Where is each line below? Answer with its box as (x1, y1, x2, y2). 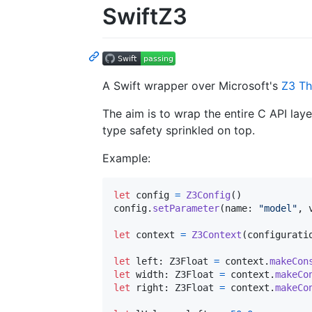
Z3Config (186, 189, 231, 201)
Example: (102, 150, 150, 165)
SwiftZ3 (102, 3, 187, 30)
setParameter (153, 202, 219, 214)
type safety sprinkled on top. (102, 123, 255, 137)
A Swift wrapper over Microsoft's (102, 78, 281, 93)
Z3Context (192, 228, 242, 240)
